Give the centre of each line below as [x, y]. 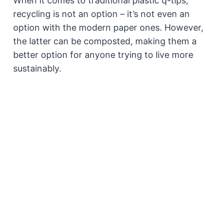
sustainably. [37, 68]
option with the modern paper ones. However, [108, 27]
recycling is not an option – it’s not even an [101, 14]
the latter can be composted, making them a [105, 41]
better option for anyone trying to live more [103, 54]
